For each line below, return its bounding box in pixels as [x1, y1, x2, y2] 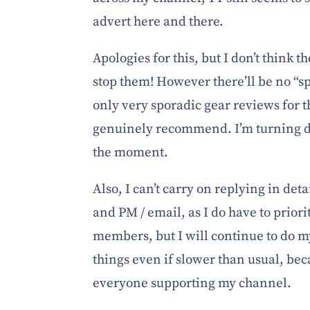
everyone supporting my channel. [93, 275, 292, 292]
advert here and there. [93, 14, 224, 30]
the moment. [93, 145, 169, 161]
